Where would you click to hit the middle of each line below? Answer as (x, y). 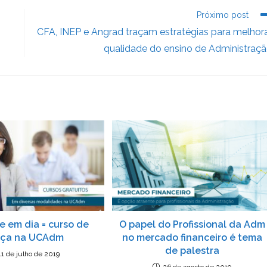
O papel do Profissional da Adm (192, 224)
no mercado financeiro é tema (192, 237)
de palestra (192, 250)
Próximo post (223, 15)
